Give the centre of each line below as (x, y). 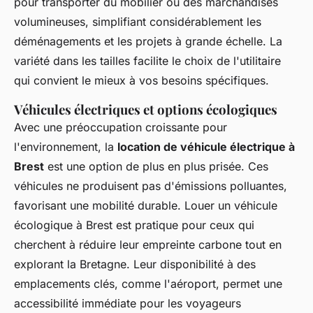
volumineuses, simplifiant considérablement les (138, 21)
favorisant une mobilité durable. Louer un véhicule (146, 205)
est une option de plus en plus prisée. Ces (156, 166)
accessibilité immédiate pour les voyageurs (128, 303)
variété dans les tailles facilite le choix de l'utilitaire (147, 60)
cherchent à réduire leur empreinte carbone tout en (148, 244)
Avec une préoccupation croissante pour (121, 127)
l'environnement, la (66, 146)
